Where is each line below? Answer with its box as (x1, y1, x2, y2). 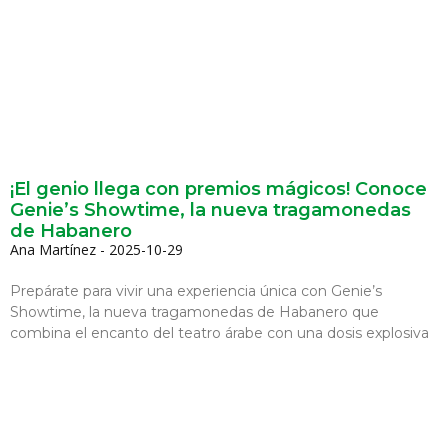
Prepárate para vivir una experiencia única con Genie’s (10, 281, 382, 300)
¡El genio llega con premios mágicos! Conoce (10, 177, 427, 200)
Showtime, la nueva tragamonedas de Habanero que (10, 302, 379, 321)
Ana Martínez (10, 239, 100, 259)
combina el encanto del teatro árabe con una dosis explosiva (10, 323, 429, 342)
